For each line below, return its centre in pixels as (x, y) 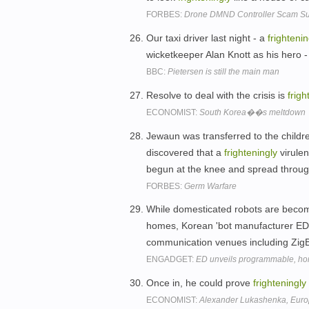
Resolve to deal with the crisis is (217, 95)
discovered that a (185, 152)
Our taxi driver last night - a (207, 38)
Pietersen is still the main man (223, 71)
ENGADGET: (171, 260)
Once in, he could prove (200, 283)
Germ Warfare (210, 186)
